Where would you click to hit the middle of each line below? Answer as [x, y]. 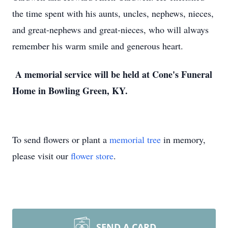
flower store [92, 156]
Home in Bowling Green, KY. [70, 91]
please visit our [41, 156]
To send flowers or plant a [61, 139]
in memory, [183, 139]
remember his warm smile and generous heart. [98, 46]
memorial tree [135, 139]
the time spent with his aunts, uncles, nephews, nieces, [113, 13]
